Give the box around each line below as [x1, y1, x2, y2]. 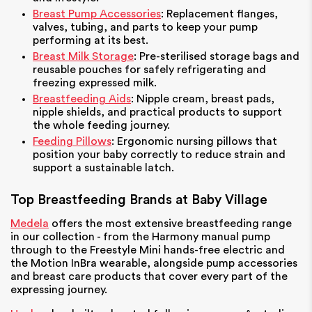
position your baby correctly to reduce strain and [33, 148, 286, 160]
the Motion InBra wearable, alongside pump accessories [10, 257, 297, 269]
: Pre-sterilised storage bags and [134, 50, 299, 62]
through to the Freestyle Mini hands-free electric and [10, 244, 285, 256]
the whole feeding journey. [33, 119, 170, 131]
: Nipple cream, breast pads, [131, 93, 274, 104]
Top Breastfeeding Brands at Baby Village [10, 192, 267, 207]
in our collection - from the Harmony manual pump [10, 231, 270, 242]
